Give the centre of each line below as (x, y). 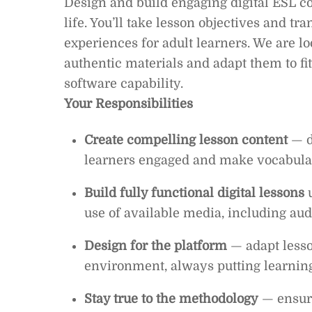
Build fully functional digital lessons (194, 193)
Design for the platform (155, 246)
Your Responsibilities (128, 103)
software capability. (124, 83)
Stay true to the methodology (171, 299)
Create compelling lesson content (186, 140)
